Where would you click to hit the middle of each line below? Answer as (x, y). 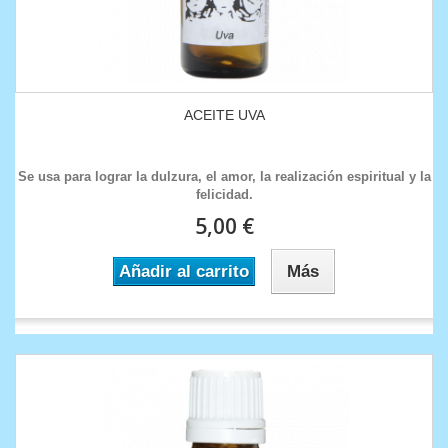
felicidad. (224, 195)
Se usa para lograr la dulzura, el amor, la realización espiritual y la (224, 177)
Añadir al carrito (184, 272)
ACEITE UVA (224, 115)
